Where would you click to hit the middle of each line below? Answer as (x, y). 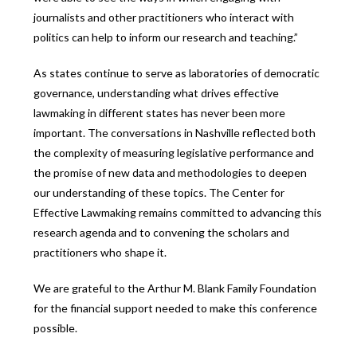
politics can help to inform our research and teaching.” (166, 37)
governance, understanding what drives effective (157, 93)
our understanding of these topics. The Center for (159, 193)
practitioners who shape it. (100, 253)
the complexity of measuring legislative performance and (174, 153)
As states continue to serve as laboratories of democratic (177, 73)
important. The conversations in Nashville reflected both (175, 133)
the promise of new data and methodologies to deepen (171, 173)
